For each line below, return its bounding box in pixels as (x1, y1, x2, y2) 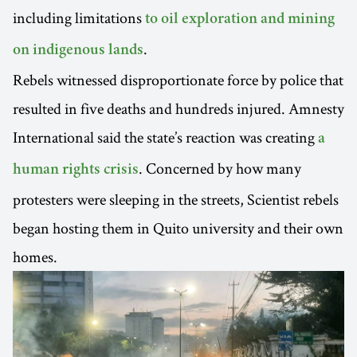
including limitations (13, 6, 145, 28)
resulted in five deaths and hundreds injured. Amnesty (13, 97, 344, 119)
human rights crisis (13, 162, 139, 178)
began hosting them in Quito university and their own (13, 217, 343, 238)
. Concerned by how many (139, 157, 301, 178)
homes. (13, 245, 57, 267)
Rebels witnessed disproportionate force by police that (13, 69, 343, 90)
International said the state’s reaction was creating (13, 126, 318, 147)
